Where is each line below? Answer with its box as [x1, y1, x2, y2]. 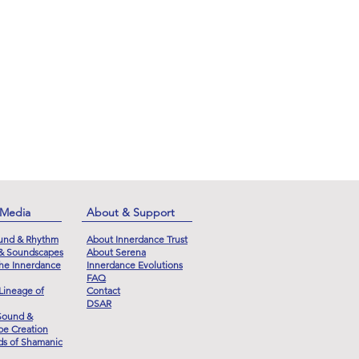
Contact [87, 284, 120, 296]
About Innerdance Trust [87, 232, 188, 245]
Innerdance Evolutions [87, 258, 183, 271]
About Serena [87, 245, 146, 258]
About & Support [87, 204, 175, 220]
